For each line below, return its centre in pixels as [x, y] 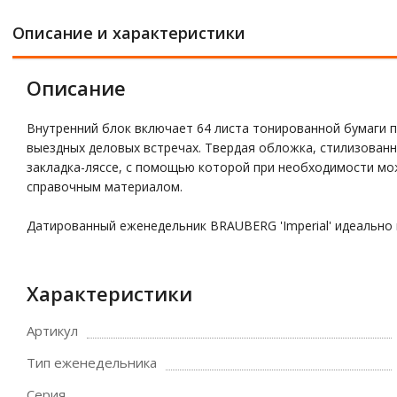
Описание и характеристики [129, 33]
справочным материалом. [105, 187]
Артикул [52, 331]
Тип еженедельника [92, 362]
